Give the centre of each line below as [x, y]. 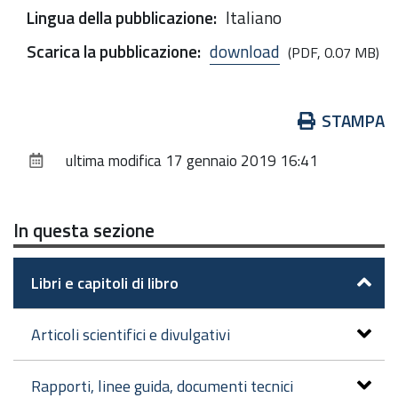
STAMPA [353, 120]
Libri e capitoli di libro [105, 283]
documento [67, 169]
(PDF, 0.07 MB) [334, 52]
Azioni [48, 119]
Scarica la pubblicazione [112, 51]
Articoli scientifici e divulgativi [131, 334]
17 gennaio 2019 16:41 [242, 161]
